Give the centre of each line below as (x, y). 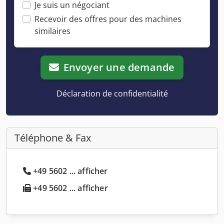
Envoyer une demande (119, 67)
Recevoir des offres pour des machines (108, 19)
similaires (52, 31)
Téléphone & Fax (53, 137)
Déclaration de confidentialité (112, 93)
